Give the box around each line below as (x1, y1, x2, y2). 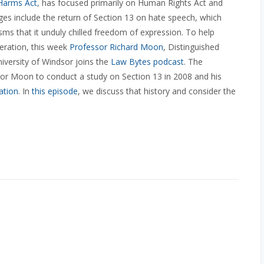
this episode (32, 85, 78, 97)
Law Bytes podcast (111, 56, 184, 67)
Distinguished (168, 41, 219, 52)
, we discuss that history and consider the (78, 85, 236, 97)
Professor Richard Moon (70, 41, 163, 52)
